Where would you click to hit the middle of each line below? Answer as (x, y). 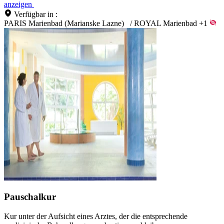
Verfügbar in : (36, 14)
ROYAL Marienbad (165, 23)
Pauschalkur (30, 197)
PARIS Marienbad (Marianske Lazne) (64, 23)
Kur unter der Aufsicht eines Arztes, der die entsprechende (96, 216)
